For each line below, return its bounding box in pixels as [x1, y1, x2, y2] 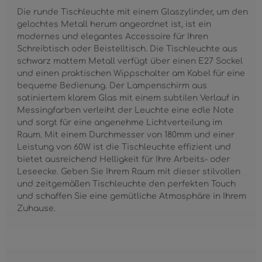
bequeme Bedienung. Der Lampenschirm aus [17, 81, 208, 90]
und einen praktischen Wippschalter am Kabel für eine [17, 69, 246, 78]
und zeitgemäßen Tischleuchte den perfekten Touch [17, 180, 236, 188]
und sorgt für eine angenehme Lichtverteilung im [17, 118, 223, 127]
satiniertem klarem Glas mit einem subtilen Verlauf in [17, 94, 240, 102]
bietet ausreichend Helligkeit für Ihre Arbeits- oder [17, 155, 230, 164]
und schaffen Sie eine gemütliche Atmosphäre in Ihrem [17, 192, 247, 201]
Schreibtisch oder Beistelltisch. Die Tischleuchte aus [17, 44, 238, 53]
